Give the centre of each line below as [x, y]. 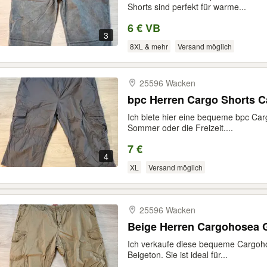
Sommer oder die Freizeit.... [180, 128]
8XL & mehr [149, 46]
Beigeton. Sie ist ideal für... [178, 254]
